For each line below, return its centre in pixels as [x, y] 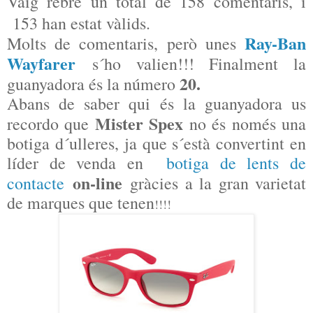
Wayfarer [41, 64]
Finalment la [257, 64]
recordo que [51, 124]
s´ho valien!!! [143, 64]
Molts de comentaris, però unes [126, 44]
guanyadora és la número [93, 84]
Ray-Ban [275, 43]
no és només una [245, 124]
